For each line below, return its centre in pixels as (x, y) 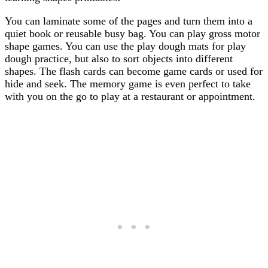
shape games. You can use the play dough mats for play (125, 46)
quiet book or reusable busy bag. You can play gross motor (133, 33)
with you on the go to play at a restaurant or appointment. (130, 96)
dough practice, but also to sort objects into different (119, 58)
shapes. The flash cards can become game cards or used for (134, 71)
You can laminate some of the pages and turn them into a (129, 21)
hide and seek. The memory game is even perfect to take (128, 83)
